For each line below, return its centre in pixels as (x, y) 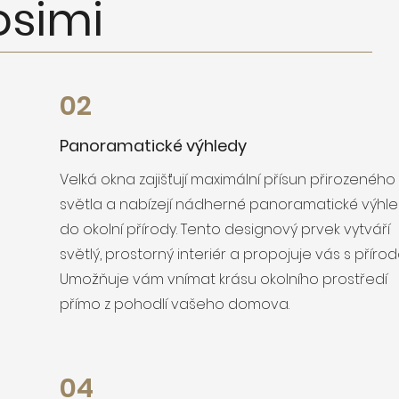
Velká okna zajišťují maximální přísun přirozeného (228, 179)
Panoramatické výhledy (153, 146)
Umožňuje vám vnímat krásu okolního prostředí (224, 279)
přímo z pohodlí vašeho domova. (175, 304)
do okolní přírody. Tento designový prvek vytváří (225, 229)
